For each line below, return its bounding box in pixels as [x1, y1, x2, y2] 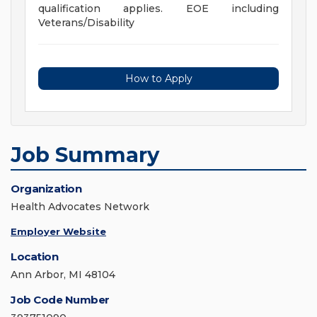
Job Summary [11, 142, 159, 168]
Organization [11, 182, 81, 196]
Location [11, 250, 58, 264]
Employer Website [11, 226, 106, 238]
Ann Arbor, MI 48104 [11, 268, 115, 282]
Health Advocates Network [11, 200, 149, 214]
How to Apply [125, 72, 192, 86]
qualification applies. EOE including [38, 2, 279, 16]
